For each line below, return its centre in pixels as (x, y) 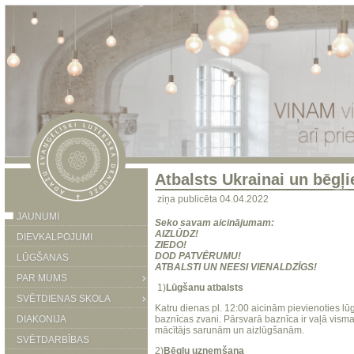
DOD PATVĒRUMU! (198, 256)
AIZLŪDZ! (177, 234)
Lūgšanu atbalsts (205, 288)
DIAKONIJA (41, 319)
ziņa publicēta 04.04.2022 (213, 199)
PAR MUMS (42, 278)
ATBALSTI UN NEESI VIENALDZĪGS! (236, 267)
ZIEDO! (171, 245)
